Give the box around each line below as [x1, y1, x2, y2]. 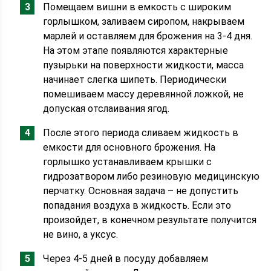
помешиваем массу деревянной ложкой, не [43, 88, 244, 100]
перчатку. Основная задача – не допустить [43, 185, 239, 197]
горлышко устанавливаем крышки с [43, 156, 212, 168]
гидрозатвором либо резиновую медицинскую [43, 171, 260, 182]
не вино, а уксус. [43, 229, 119, 240]
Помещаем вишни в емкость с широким [43, 1, 232, 13]
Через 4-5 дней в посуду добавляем [43, 253, 209, 264]
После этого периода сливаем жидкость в [43, 127, 239, 139]
